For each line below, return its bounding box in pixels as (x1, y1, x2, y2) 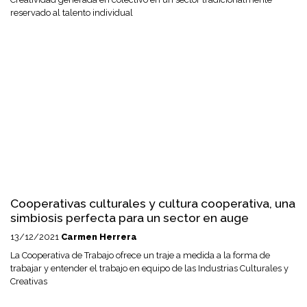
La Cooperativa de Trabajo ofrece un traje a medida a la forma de (10, 249, 270, 260)
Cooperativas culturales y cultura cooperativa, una (10, 195, 295, 210)
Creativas (10, 275, 47, 286)
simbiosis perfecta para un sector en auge (10, 210, 249, 225)
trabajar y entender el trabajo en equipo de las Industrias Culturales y (10, 262, 288, 273)
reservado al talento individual (10, 8, 133, 19)
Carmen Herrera (61, 231, 137, 242)
